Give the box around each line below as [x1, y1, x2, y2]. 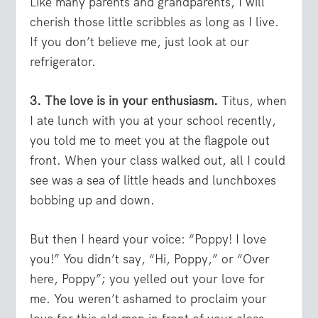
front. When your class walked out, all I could [30, 152, 286, 168]
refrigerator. [30, 53, 97, 70]
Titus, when [218, 92, 287, 109]
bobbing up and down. [30, 192, 155, 208]
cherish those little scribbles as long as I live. [30, 13, 280, 30]
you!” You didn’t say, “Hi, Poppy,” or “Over [30, 251, 270, 267]
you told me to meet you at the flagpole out [30, 132, 270, 148]
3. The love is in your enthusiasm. [30, 92, 219, 109]
